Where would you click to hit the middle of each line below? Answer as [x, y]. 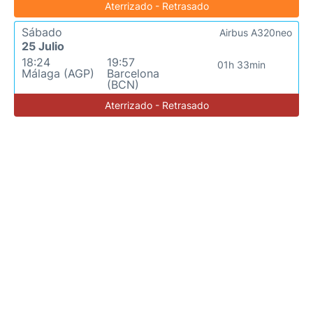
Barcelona [133, 73]
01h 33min [242, 65]
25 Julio [43, 46]
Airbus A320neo [256, 32]
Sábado [42, 32]
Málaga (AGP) [58, 73]
